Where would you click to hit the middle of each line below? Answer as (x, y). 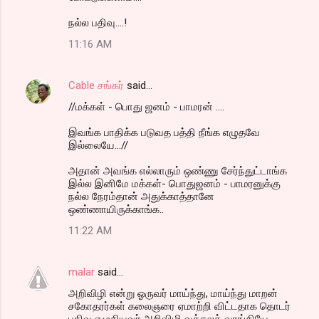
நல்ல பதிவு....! (98, 22)
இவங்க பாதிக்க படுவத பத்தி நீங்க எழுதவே (164, 132)
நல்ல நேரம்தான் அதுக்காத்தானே (141, 196)
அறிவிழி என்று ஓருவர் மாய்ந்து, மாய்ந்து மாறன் (173, 293)
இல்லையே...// (98, 145)
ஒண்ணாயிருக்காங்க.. (116, 209)
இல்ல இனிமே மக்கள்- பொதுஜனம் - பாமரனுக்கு (174, 183)
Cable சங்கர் (96, 85)
